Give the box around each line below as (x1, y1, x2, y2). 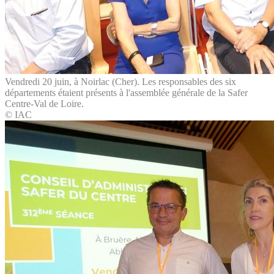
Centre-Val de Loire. (5, 98, 84, 109)
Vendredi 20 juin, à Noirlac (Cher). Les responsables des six (5, 76, 236, 87)
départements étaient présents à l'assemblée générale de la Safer (5, 87, 248, 98)
